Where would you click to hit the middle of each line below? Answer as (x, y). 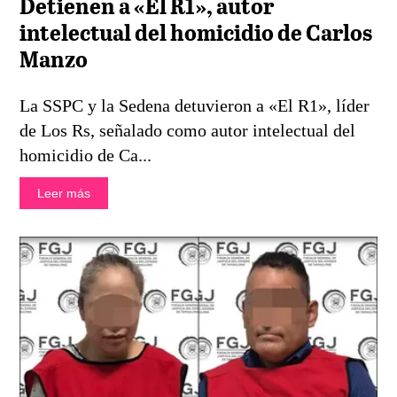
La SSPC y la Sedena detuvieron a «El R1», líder (195, 105)
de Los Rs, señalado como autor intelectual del (188, 130)
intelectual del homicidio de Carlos (196, 34)
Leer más (64, 193)
